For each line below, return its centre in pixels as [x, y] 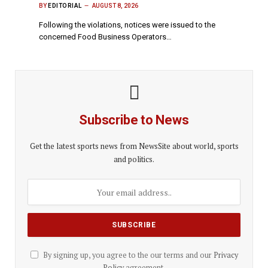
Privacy [226, 255]
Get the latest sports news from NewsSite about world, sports [134, 146]
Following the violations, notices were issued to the [127, 25]
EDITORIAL [65, 6]
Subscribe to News [134, 120]
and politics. [134, 159]
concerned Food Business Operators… [105, 37]
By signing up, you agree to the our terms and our [127, 255]
